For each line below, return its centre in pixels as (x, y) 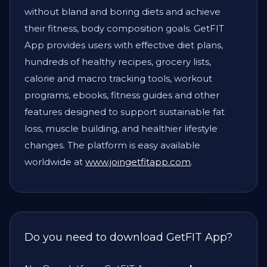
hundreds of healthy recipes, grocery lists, (118, 61)
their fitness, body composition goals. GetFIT (124, 28)
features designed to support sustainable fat (125, 111)
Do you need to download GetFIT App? (130, 237)
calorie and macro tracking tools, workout (118, 78)
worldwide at (55, 162)
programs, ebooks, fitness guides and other (122, 95)
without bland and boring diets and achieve (122, 11)
